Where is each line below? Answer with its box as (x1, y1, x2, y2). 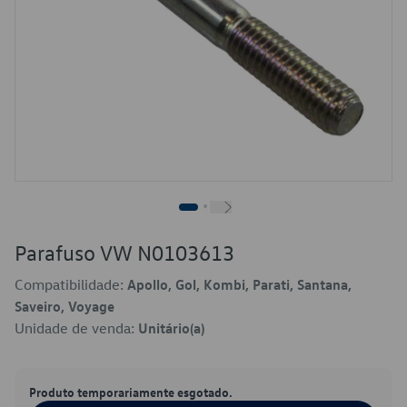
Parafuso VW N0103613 (15, 239, 234, 266)
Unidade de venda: (15, 319, 138, 337)
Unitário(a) (138, 319, 204, 337)
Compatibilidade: (15, 275, 127, 293)
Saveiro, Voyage (15, 297, 114, 315)
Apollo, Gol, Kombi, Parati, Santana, (127, 275, 352, 293)
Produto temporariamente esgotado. (29, 383, 233, 400)
